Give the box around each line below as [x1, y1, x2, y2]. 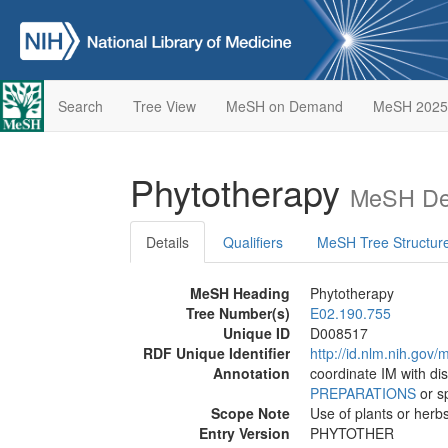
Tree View [132, 96, 196, 116]
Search [57, 96, 103, 116]
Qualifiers [223, 232, 283, 252]
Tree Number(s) [186, 303, 290, 323]
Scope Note [211, 403, 290, 423]
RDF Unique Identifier [143, 343, 290, 363]
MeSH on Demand [225, 96, 343, 116]
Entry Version [199, 423, 290, 443]
